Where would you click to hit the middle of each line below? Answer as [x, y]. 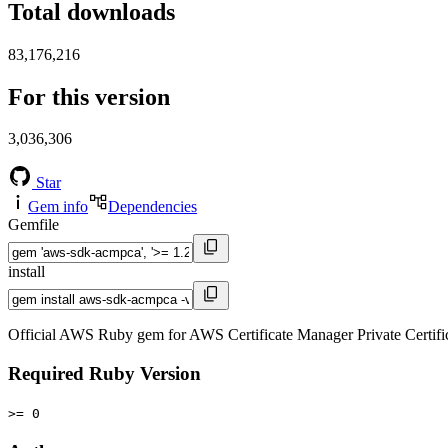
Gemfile [33, 225]
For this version [89, 96]
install [26, 272]
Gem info [58, 207]
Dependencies [152, 207]
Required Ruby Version [104, 374]
